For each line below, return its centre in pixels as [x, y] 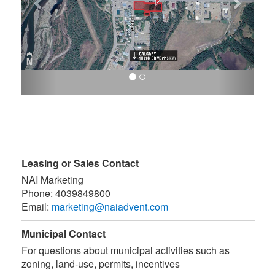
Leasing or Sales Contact [80, 163]
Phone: [37, 193]
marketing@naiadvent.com [110, 207]
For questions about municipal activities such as [126, 250]
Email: [37, 207]
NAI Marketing [52, 180]
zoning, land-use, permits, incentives [101, 264]
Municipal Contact [64, 234]
